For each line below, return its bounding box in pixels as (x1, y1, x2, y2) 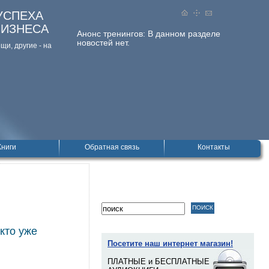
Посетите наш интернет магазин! (107, 239, 233, 248)
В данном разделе (148, 29, 220, 38)
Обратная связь (84, 143, 139, 151)
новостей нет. (77, 38, 130, 47)
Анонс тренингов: (77, 29, 148, 38)
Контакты (198, 143, 230, 151)
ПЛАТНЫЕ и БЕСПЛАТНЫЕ (107, 257, 210, 266)
